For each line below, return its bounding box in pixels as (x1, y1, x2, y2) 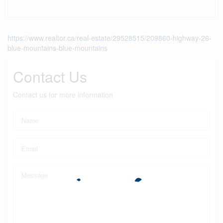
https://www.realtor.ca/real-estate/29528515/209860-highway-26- (7, 33, 212, 43)
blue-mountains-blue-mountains (7, 43, 108, 53)
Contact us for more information (13, 90, 113, 100)
